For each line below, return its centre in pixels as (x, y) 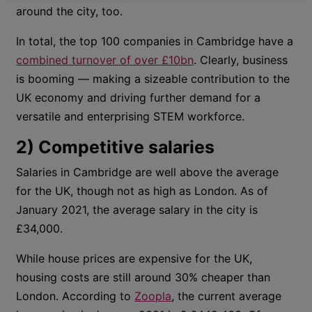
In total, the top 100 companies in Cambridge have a (155, 41)
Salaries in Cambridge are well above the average (148, 172)
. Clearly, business (241, 60)
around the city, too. (70, 11)
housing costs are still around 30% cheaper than (143, 277)
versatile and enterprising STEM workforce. (131, 116)
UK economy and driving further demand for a (139, 97)
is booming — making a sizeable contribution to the (153, 79)
